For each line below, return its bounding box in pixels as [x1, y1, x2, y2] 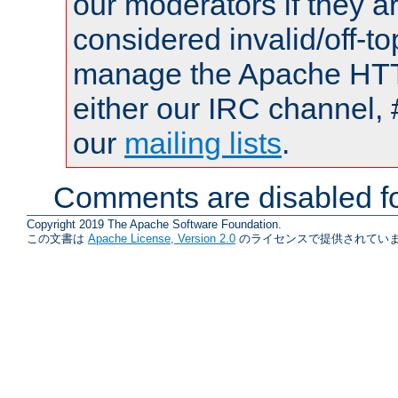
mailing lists [124, 125, 282, 160]
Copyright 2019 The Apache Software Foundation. [27, 218, 282, 232]
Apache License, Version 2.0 [88, 232, 235, 246]
